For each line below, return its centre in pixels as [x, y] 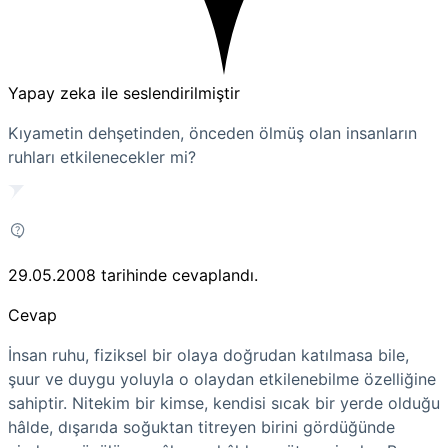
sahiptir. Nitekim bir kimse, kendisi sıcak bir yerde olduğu [224, 402]
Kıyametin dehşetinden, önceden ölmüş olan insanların [212, 132]
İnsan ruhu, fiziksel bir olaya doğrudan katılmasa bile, [208, 354]
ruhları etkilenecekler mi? [102, 156]
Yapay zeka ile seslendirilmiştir [124, 92]
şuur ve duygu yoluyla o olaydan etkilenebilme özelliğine [222, 378]
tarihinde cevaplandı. [179, 274]
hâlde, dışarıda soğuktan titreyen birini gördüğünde [201, 426]
